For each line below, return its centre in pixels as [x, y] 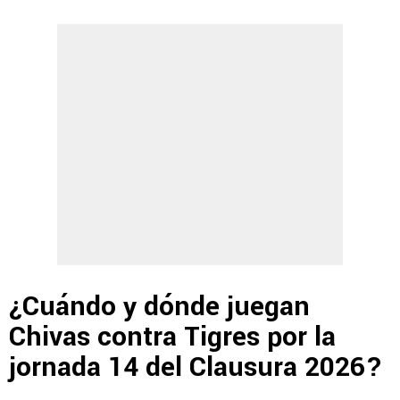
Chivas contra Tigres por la [172, 337]
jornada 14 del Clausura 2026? [196, 368]
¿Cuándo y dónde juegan [159, 307]
